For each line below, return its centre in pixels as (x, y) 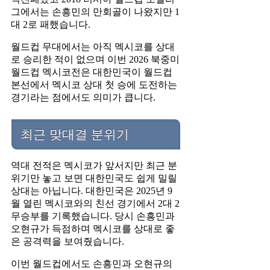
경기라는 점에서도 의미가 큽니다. (83, 98)
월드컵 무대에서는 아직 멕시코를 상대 (93, 47)
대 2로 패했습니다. (51, 25)
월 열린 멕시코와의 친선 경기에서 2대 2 (95, 204)
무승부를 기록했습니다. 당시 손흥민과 (93, 216)
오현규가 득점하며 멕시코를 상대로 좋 (93, 229)
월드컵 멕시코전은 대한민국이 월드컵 (92, 72)
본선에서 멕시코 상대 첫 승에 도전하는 (94, 85)
